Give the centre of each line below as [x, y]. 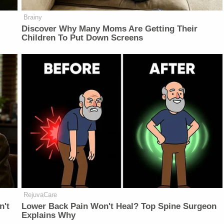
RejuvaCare [40, 194]
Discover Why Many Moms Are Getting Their [110, 29]
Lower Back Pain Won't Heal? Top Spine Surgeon [119, 206]
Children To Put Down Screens [82, 38]
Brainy [33, 17]
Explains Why [49, 215]
